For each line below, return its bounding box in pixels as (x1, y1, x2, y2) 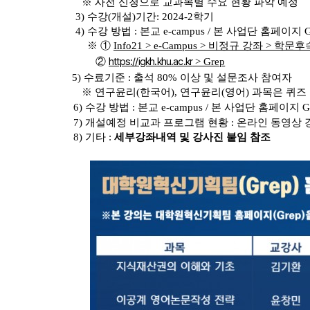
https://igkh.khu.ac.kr (109, 55, 193, 67)
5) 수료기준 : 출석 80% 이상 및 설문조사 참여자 (69, 72, 292, 83)
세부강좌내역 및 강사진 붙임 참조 (111, 131, 271, 143)
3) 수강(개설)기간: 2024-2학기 (73, 11, 217, 22)
